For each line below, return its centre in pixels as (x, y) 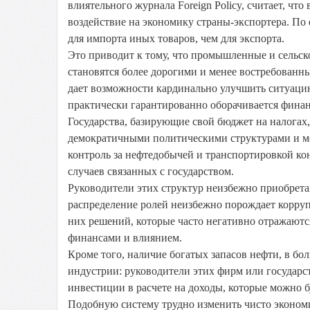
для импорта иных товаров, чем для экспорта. (176, 38)
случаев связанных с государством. (151, 171)
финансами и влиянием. (125, 238)
